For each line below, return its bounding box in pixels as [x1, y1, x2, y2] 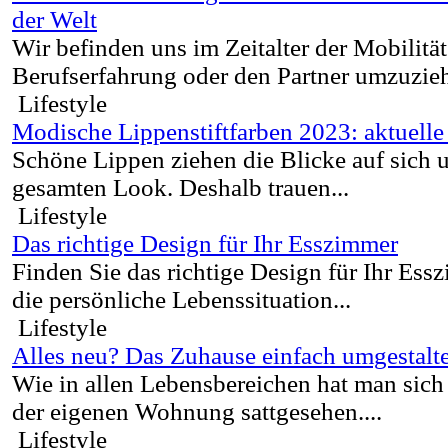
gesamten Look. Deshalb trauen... [12, 174, 349, 202]
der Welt [12, 6, 97, 34]
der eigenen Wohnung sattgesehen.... [12, 398, 382, 426]
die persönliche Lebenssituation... [12, 286, 351, 314]
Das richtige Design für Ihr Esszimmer [12, 230, 398, 258]
